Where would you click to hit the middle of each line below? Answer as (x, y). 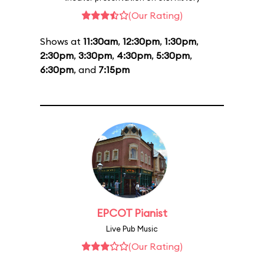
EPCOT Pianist (132, 213)
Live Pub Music (132, 229)
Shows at (62, 41)
